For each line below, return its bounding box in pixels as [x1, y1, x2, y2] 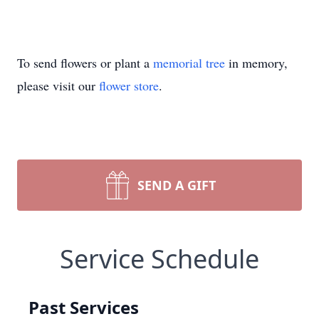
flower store [99, 77, 159, 94]
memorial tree [153, 54, 225, 71]
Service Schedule [60, 241, 259, 276]
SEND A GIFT [137, 177, 216, 194]
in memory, [225, 54, 288, 71]
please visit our [17, 77, 99, 94]
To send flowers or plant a [17, 54, 153, 71]
